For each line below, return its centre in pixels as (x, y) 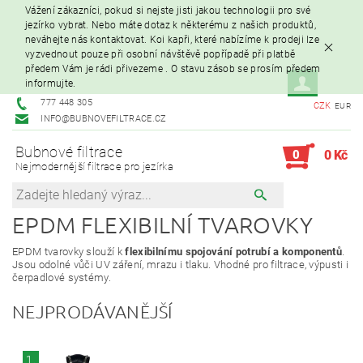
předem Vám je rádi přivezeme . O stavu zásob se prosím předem (173, 69)
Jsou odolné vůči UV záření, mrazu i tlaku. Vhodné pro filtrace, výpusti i (181, 264)
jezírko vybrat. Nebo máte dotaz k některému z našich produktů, (171, 26)
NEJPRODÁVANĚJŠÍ (92, 311)
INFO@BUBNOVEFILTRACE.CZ (104, 119)
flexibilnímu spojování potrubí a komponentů (234, 251)
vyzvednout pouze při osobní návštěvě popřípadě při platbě (160, 55)
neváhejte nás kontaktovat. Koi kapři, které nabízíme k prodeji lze (173, 40)
